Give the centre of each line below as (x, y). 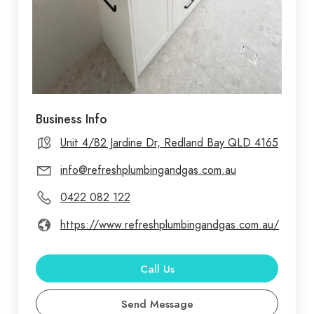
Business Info (71, 119)
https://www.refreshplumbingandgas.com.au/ (170, 225)
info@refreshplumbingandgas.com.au (148, 171)
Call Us (157, 269)
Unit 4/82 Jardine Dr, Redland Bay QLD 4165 (169, 143)
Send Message (157, 305)
